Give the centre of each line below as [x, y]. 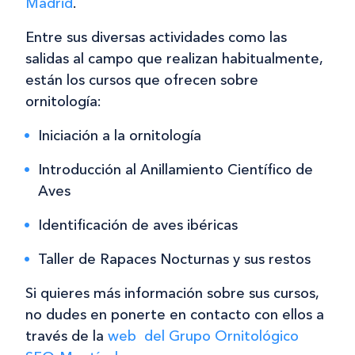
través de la [67, 336]
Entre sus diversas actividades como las [156, 37]
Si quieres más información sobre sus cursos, [172, 293]
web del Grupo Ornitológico [203, 336]
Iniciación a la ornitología [120, 135]
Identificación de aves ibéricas [138, 225]
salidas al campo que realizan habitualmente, [174, 58]
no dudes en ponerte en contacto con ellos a [175, 314]
